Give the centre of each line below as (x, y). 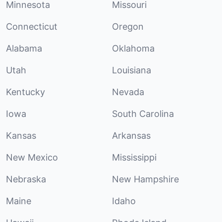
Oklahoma (133, 48)
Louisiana (132, 70)
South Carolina (143, 113)
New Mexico (32, 157)
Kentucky (26, 92)
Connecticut (32, 26)
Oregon (128, 26)
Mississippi (134, 157)
